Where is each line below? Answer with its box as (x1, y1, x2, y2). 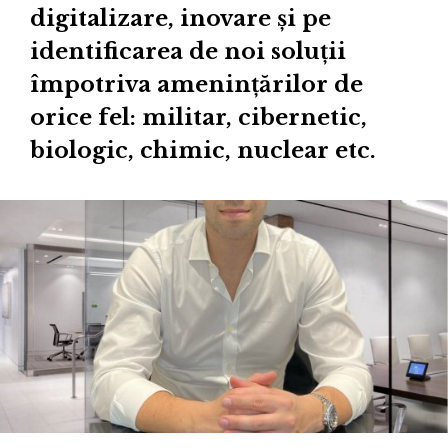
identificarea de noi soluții (30, 38, 346, 66)
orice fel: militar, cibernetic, (30, 104, 367, 132)
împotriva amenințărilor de (30, 71, 363, 99)
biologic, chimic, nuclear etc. (30, 137, 376, 165)
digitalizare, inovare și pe (30, 5, 331, 33)
